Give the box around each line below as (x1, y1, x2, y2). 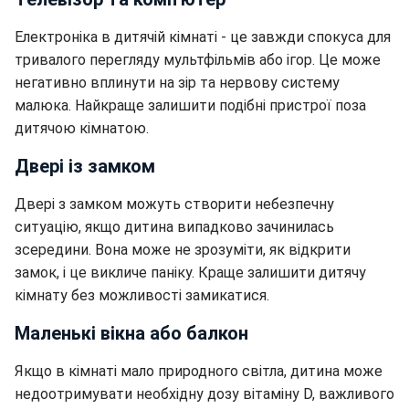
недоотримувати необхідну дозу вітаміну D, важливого (15, 385, 394, 404)
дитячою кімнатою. (15, 120, 149, 138)
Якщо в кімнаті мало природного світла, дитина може (15, 362, 383, 381)
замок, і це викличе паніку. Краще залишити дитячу (15, 264, 366, 282)
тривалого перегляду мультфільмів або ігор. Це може (15, 51, 381, 69)
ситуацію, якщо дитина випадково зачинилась (15, 218, 334, 236)
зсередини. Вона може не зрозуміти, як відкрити (15, 241, 351, 259)
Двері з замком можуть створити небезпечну (15, 195, 334, 214)
